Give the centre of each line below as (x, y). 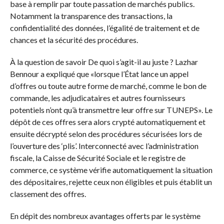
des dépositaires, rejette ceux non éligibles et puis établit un (111, 181)
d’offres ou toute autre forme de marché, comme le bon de (108, 85)
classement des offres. (48, 193)
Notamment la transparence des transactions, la (91, 15)
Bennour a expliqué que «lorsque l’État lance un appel (99, 73)
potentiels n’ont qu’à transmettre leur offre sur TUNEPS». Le (111, 109)
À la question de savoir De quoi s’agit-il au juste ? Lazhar (104, 61)
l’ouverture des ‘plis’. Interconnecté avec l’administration (104, 145)
